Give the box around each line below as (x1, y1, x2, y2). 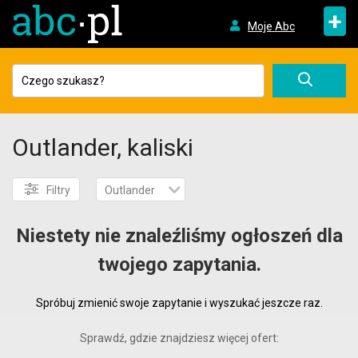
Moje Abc (247, 19, 295, 33)
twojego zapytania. (97, 253, 261, 276)
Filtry (46, 184, 70, 197)
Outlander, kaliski (12, 133, 193, 161)
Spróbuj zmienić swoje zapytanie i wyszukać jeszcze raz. (35, 296, 323, 309)
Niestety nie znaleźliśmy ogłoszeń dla (15, 225, 343, 247)
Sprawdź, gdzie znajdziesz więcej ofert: (79, 332, 279, 344)
